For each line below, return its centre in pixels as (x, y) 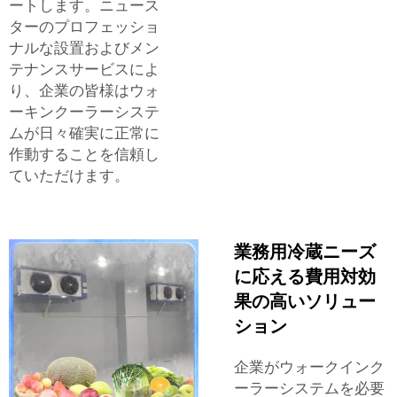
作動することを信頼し (84, 154)
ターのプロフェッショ (84, 26)
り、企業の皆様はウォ (84, 90)
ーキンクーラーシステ (84, 111)
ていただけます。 (69, 175)
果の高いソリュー (305, 301)
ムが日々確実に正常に (84, 132)
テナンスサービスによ (84, 69)
